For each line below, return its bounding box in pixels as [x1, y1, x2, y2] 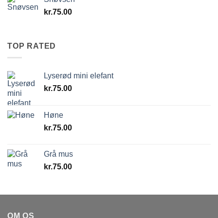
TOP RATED [7, 41, 56, 50]
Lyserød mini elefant [44, 72, 113, 80]
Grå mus [44, 150, 73, 159]
